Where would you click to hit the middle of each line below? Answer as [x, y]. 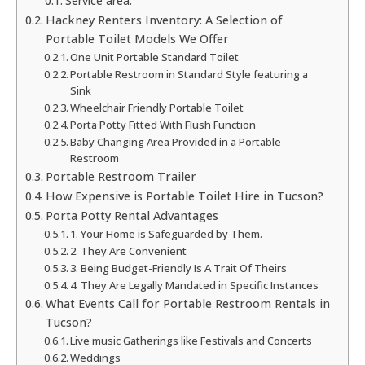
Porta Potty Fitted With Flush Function [163, 125]
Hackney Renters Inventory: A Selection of [164, 20]
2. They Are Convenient [129, 251]
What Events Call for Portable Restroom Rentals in [187, 304]
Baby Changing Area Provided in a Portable [176, 142]
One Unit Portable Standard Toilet [155, 57]
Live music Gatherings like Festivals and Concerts [191, 341]
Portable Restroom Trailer [121, 177]
